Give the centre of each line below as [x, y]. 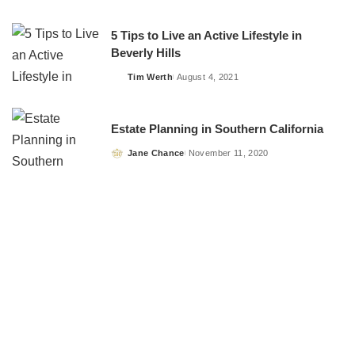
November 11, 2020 [228, 153]
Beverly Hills [146, 53]
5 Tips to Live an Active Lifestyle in [206, 35]
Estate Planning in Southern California [217, 130]
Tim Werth [151, 76]
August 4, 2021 [208, 76]
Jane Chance [156, 153]
